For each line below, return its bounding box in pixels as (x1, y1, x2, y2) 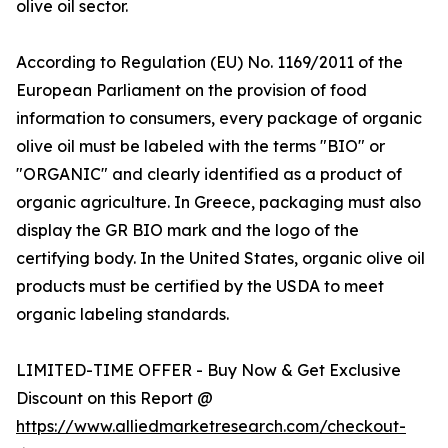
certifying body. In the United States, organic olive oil (16, 248, 425, 269)
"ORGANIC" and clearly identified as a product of (16, 164, 402, 185)
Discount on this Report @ (16, 388, 213, 409)
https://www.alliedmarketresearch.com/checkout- (16, 416, 406, 437)
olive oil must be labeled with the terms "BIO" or (16, 136, 385, 157)
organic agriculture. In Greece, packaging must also (16, 192, 421, 213)
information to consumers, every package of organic (16, 108, 422, 129)
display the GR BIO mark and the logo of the (16, 220, 359, 241)
